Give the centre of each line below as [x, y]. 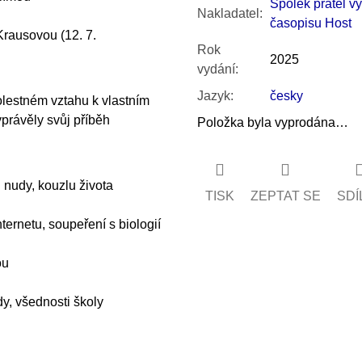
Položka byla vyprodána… [272, 122]
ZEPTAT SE [285, 196]
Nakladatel [228, 13]
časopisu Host [310, 23]
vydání [216, 69]
